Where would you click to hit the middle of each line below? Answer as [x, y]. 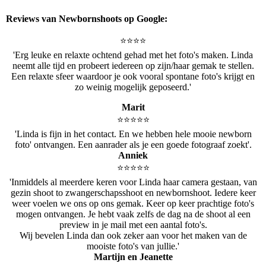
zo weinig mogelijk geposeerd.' [133, 87]
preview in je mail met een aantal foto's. [133, 225]
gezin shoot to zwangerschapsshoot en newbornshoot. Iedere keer [133, 193]
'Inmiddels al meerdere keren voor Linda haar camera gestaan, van [133, 182]
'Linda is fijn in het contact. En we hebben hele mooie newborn [133, 134]
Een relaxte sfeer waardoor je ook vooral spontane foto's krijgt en [133, 76]
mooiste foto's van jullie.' [133, 246]
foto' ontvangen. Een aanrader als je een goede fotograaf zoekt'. [133, 145]
